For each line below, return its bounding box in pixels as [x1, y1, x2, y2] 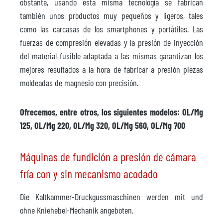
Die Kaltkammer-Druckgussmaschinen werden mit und [20, 191, 203, 202]
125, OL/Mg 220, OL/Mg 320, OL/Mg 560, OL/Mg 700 [20, 119, 185, 131]
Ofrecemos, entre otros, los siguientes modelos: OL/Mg [20, 106, 203, 117]
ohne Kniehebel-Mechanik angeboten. [20, 204, 135, 216]
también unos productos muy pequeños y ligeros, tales [20, 9, 203, 21]
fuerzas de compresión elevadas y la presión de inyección [20, 36, 203, 48]
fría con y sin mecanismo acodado [20, 166, 158, 181]
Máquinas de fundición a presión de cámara [20, 149, 196, 164]
